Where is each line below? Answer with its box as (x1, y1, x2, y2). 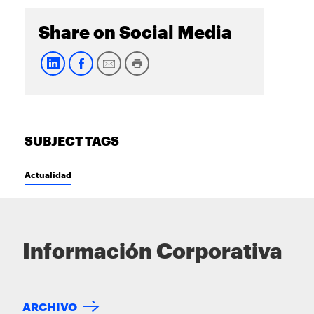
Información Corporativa (22, 241, 282, 263)
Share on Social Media (39, 24, 232, 42)
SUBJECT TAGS (25, 135, 119, 149)
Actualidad (25, 168, 71, 181)
